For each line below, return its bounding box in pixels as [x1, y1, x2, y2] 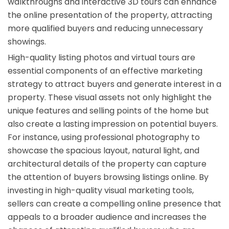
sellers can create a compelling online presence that [8, 198, 221, 210]
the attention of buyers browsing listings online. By [8, 171, 209, 184]
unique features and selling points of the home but [8, 105, 209, 117]
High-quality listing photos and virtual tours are [8, 52, 195, 64]
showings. [8, 36, 46, 48]
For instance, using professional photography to [8, 131, 200, 144]
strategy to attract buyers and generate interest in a [8, 78, 221, 90]
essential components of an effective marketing [8, 65, 202, 77]
